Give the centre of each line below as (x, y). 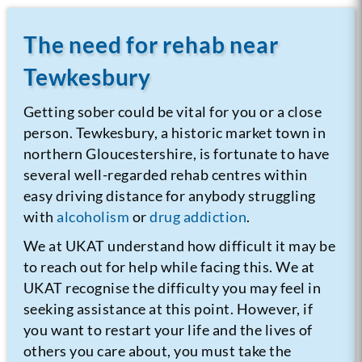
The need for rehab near (151, 44)
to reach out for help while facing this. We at (169, 266)
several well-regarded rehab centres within (165, 174)
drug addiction (198, 216)
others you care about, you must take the (157, 350)
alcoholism (93, 216)
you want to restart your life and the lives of (168, 329)
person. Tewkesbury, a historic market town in (175, 132)
